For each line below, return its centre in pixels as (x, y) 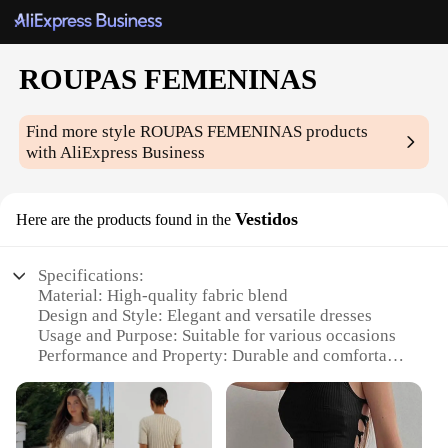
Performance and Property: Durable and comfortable (224, 356)
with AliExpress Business (116, 153)
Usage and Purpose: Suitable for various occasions (217, 336)
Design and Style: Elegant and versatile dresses (205, 316)
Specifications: (91, 276)
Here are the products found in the (123, 220)
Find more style (83, 132)
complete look (89, 416)
